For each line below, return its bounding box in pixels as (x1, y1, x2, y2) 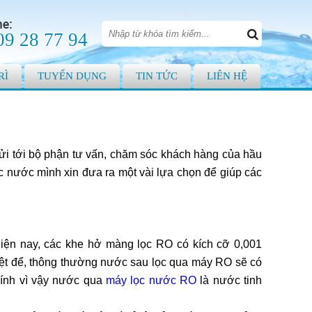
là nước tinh (196, 274, 263, 286)
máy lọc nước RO (105, 274, 196, 286)
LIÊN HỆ (207, 70, 247, 81)
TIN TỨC (136, 70, 178, 81)
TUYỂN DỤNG (38, 70, 107, 81)
